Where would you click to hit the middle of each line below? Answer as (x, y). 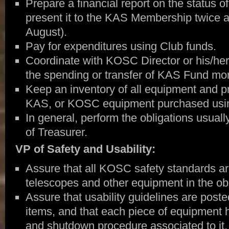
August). (46, 32)
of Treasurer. (56, 132)
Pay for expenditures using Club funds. (121, 46)
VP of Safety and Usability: (85, 149)
